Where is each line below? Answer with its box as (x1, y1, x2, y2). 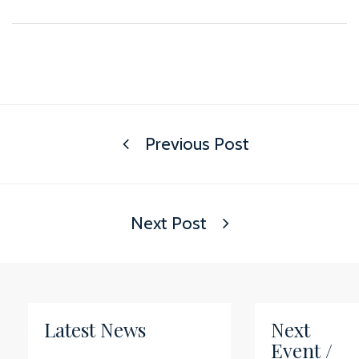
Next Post (130, 212, 211, 234)
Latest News (44, 317, 146, 342)
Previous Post (140, 133, 249, 155)
